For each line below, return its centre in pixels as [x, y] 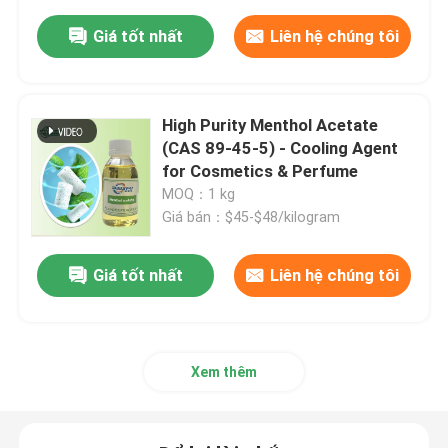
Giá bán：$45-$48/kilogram [251, 217]
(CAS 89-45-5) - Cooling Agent [280, 148]
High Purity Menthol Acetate [270, 125]
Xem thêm [224, 372]
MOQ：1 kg [199, 194]
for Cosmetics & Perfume [260, 171]
